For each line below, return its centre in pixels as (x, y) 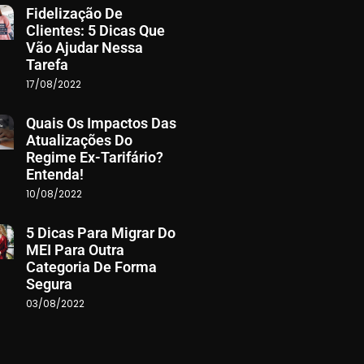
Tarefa (47, 64)
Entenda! (54, 174)
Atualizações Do (79, 140)
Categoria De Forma (91, 266)
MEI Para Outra (75, 249)
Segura (49, 284)
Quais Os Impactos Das (101, 123)
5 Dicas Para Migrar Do (100, 232)
